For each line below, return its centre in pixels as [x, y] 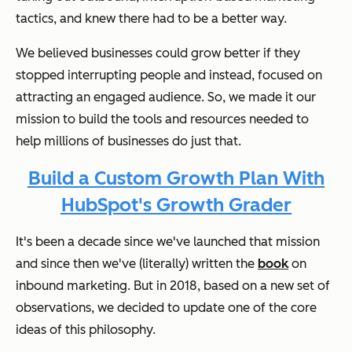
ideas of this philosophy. [86, 330]
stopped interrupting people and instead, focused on [169, 75]
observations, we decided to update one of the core [166, 308]
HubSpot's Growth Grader [176, 205]
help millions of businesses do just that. [128, 141]
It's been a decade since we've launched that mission [168, 242]
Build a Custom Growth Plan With [176, 178]
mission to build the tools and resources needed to [162, 119]
